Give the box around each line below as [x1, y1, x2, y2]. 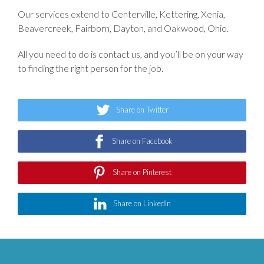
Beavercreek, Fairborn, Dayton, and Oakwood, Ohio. [18, 22, 229, 34]
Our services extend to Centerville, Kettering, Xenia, [18, 8, 225, 19]
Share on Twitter [115, 105, 169, 115]
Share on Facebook [111, 136, 173, 146]
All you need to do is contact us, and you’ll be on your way [18, 48, 243, 60]
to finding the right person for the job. [18, 62, 163, 74]
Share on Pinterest [113, 167, 171, 177]
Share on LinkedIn [113, 199, 171, 209]
